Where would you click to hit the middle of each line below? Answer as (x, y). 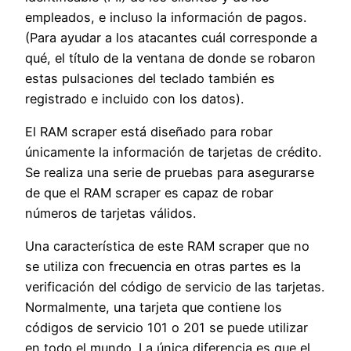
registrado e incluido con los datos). (134, 98)
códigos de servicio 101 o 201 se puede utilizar (166, 328)
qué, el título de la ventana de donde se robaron (170, 58)
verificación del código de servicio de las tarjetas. (175, 287)
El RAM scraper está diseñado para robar (149, 131)
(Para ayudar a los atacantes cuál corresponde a (171, 37)
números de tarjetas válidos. (110, 213)
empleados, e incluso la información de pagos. (166, 17)
